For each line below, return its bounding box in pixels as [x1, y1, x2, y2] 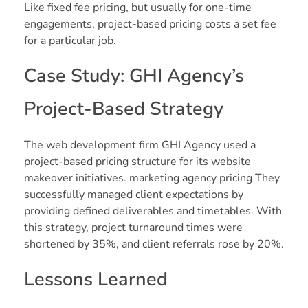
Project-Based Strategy [24, 96, 223, 122]
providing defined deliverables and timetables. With [24, 203, 282, 219]
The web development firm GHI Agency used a [24, 137, 256, 153]
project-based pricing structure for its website [24, 154, 251, 170]
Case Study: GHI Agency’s [24, 63, 244, 89]
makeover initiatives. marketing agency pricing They [24, 170, 280, 186]
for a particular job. [24, 33, 116, 49]
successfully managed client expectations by [24, 187, 243, 203]
